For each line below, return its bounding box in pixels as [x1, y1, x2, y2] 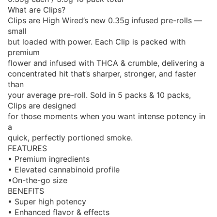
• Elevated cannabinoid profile [8, 165, 120, 174]
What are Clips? [8, 5, 65, 15]
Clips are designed [8, 101, 76, 110]
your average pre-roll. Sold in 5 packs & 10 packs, [8, 90, 191, 100]
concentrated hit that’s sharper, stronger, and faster [8, 69, 196, 78]
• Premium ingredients [8, 154, 90, 164]
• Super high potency [8, 197, 86, 206]
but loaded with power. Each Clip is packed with [8, 37, 186, 46]
